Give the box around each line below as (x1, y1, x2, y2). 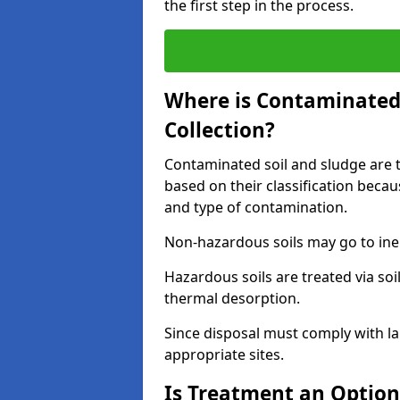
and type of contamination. (164, 197, 347, 217)
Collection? (164, 116, 275, 144)
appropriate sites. (164, 345, 284, 364)
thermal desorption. (164, 288, 300, 308)
